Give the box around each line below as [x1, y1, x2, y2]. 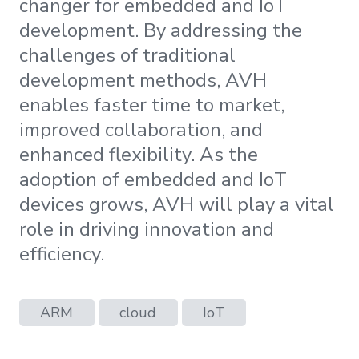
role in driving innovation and [19, 216, 274, 242]
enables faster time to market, [19, 91, 284, 118]
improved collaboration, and [19, 116, 263, 143]
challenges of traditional [19, 42, 236, 68]
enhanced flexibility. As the [19, 141, 258, 167]
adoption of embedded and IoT [19, 166, 287, 192]
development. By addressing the [19, 17, 302, 43]
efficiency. [19, 240, 104, 267]
